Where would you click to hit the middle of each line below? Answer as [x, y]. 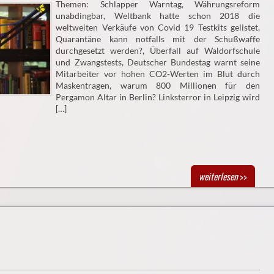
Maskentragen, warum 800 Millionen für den [158, 86]
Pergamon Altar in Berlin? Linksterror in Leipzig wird [158, 97]
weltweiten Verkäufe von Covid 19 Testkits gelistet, [158, 28]
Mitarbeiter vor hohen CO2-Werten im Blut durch [158, 74]
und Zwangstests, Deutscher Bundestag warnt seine [158, 62]
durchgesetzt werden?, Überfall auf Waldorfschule [158, 51]
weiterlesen [218, 176]
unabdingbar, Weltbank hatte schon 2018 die [158, 16]
